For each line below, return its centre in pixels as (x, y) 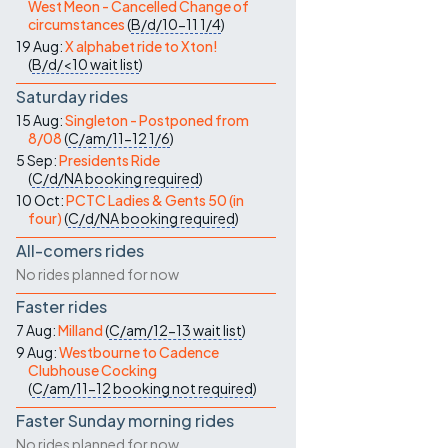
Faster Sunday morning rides (125, 420)
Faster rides (61, 306)
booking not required (183, 388)
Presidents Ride (109, 160)
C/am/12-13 (150, 330)
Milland (80, 330)
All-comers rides (80, 250)
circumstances (76, 24)
